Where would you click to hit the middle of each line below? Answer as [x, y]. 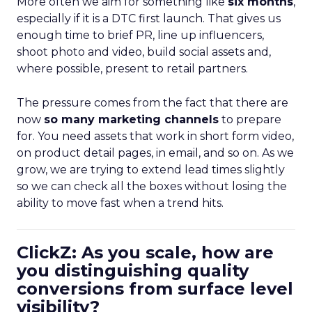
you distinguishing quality [133, 271]
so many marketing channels [131, 119]
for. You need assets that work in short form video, [155, 136]
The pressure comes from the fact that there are [153, 103]
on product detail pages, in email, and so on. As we [155, 153]
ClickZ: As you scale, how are [145, 252]
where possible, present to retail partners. [132, 69]
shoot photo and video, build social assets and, [144, 52]
